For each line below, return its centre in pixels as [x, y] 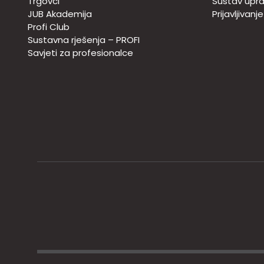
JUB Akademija [60, 14]
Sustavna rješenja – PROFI [84, 40]
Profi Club [49, 27]
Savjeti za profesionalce [80, 53]
